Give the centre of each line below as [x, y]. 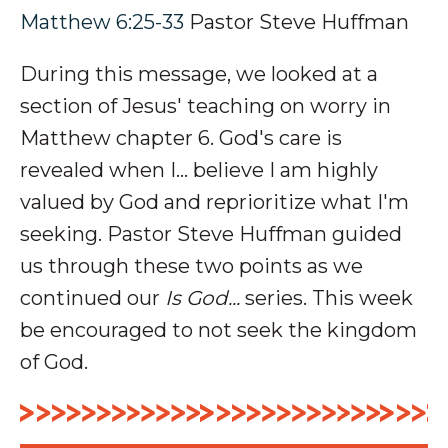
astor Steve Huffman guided [262, 234]
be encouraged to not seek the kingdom [218, 330]
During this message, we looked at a [199, 74]
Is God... [202, 298]
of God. [56, 362]
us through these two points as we [191, 266]
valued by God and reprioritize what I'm [214, 202]
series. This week [326, 298]
